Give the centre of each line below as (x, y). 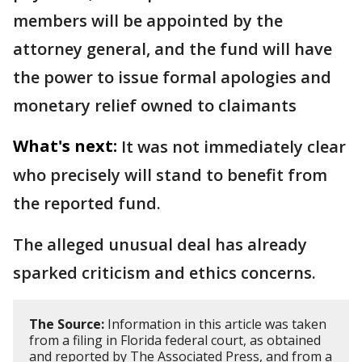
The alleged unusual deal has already (160, 244)
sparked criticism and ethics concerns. (166, 272)
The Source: (67, 324)
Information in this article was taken (215, 324)
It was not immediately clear (234, 146)
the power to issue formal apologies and (172, 77)
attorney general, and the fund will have (173, 48)
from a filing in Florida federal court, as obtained (175, 340)
